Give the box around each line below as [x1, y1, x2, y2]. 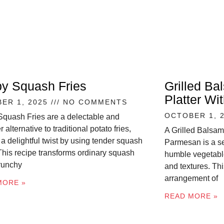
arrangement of [164, 174, 218, 183]
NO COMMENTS [60, 98, 128, 106]
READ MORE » [164, 192, 218, 200]
